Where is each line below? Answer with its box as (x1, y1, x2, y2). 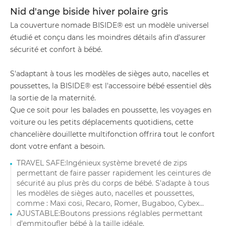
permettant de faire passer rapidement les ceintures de (17, 168, 211, 178)
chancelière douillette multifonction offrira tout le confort (10, 130, 215, 139)
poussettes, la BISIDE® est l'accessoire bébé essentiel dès (10, 81, 211, 90)
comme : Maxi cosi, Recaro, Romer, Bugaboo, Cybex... (17, 199, 204, 208)
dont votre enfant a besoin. (10, 142, 105, 151)
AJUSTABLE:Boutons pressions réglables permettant (17, 209, 203, 218)
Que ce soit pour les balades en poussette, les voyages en (10, 105, 211, 115)
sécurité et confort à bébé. (10, 45, 102, 54)
